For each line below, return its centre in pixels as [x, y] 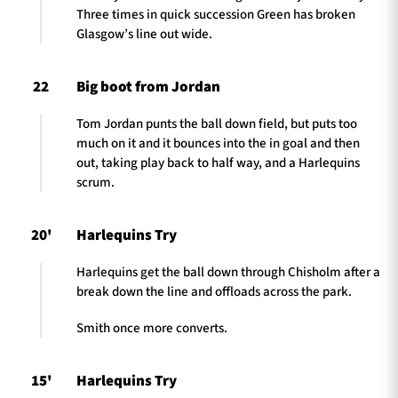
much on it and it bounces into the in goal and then [218, 143]
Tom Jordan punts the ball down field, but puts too [217, 123]
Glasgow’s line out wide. [144, 34]
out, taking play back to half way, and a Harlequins [218, 163]
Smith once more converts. [152, 328]
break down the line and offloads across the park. [214, 292]
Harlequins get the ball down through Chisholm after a [228, 273]
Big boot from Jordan [148, 88]
